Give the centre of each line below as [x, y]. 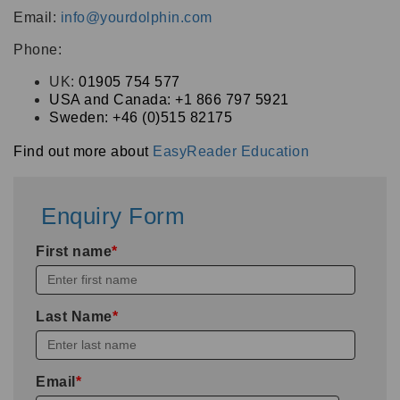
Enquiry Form [113, 216]
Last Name [74, 316]
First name [74, 251]
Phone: [37, 49]
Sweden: [81, 117]
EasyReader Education [231, 151]
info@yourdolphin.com [136, 17]
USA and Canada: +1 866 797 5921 [169, 99]
